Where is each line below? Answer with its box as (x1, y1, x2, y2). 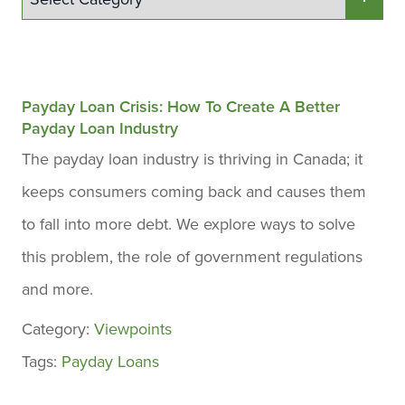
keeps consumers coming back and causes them (22, 180, 366, 203)
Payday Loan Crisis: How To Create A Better (22, 95, 340, 118)
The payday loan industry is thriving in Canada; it (22, 147, 363, 171)
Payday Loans (61, 350, 159, 373)
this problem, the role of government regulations (22, 245, 363, 268)
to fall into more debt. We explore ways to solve (22, 212, 355, 236)
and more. (22, 278, 93, 301)
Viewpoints (94, 317, 172, 341)
